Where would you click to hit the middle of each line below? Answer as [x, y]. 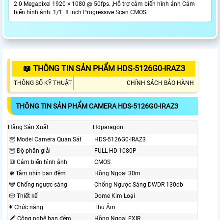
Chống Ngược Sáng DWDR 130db [139, 185]
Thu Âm [105, 207]
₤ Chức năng [26, 207]
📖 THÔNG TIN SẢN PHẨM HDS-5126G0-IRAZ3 [104, 69]
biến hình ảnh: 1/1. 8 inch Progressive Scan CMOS [80, 13]
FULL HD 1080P [115, 151]
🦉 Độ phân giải [30, 151]
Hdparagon [108, 127]
